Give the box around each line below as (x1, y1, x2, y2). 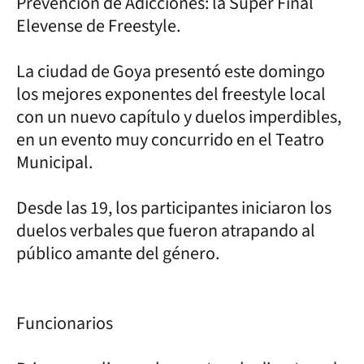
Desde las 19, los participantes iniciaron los (16, 194, 331, 221)
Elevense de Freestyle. (16, 12, 180, 39)
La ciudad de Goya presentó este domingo (16, 58, 325, 84)
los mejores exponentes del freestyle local (16, 80, 326, 107)
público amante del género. (16, 240, 219, 266)
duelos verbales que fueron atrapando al (16, 217, 315, 244)
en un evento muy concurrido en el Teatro (16, 126, 324, 153)
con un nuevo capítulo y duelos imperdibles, (16, 103, 341, 130)
